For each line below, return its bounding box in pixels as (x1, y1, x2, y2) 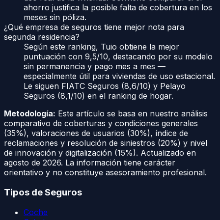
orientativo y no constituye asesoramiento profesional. (4, 167, 207, 178)
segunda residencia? (4, 32, 80, 42)
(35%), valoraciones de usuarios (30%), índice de (4, 128, 188, 138)
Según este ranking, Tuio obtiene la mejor (24, 42, 179, 52)
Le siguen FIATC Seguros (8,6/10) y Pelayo (24, 81, 186, 91)
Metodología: (4, 109, 55, 119)
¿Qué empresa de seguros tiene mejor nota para (4, 22, 184, 32)
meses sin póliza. (24, 12, 86, 23)
